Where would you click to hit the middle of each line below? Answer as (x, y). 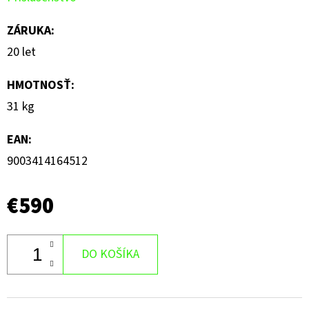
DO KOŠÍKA (110, 255)
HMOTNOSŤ (39, 86)
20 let (21, 52)
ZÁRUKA (29, 31)
